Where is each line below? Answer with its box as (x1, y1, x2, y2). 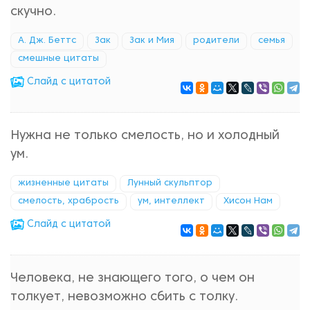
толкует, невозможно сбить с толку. (10, 291, 238, 303)
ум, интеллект (138, 197, 205, 206)
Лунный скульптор (127, 179, 212, 188)
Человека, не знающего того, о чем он (10, 273, 255, 284)
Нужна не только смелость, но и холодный (10, 130, 280, 142)
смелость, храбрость (18, 197, 119, 206)
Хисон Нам (224, 197, 273, 206)
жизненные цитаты (18, 179, 109, 188)
